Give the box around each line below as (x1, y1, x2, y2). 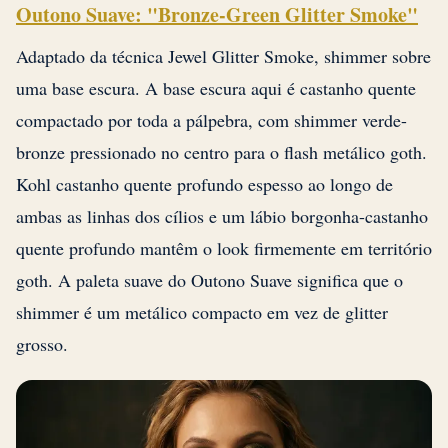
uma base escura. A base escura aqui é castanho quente (16, 76, 416, 101)
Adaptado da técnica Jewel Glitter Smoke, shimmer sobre (16, 44, 431, 69)
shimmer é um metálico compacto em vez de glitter (16, 300, 388, 325)
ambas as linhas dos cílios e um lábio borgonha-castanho (16, 204, 428, 229)
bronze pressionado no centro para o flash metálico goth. (16, 140, 427, 165)
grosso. (16, 332, 68, 357)
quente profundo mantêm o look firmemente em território (16, 236, 432, 261)
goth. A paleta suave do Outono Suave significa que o (16, 268, 403, 293)
